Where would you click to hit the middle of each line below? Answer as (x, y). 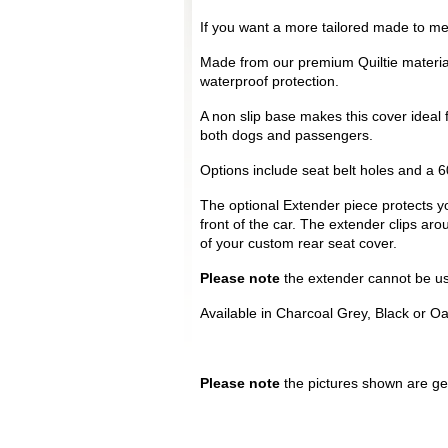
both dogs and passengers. (286, 135)
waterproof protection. (269, 81)
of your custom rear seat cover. (298, 243)
